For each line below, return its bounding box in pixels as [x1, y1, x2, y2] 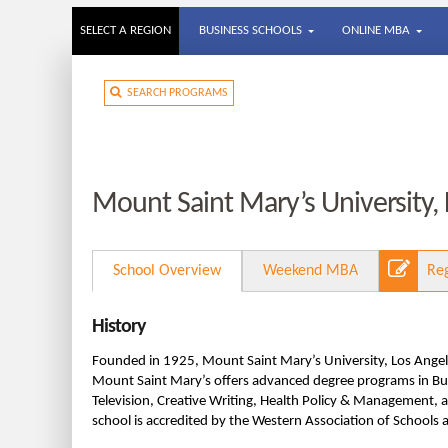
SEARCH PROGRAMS [121, 87, 228, 99]
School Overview [113, 263, 221, 279]
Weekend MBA [263, 263, 358, 279]
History [92, 317, 145, 337]
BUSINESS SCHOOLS [199, 24, 302, 37]
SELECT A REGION [80, 24, 171, 37]
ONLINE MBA [342, 24, 410, 37]
